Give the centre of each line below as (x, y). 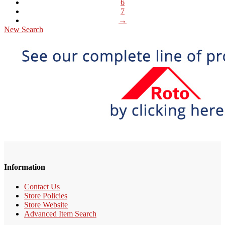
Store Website (46, 205)
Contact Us (42, 187)
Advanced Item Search (60, 214)
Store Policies (46, 196)
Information (25, 167)
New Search (24, 29)
